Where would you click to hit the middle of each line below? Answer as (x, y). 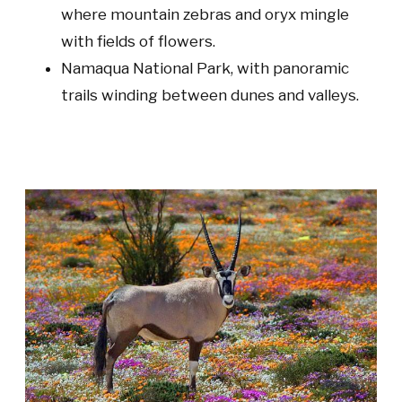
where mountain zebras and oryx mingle (205, 14)
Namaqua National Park (146, 68)
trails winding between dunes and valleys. (210, 95)
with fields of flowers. (138, 41)
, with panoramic (290, 68)
